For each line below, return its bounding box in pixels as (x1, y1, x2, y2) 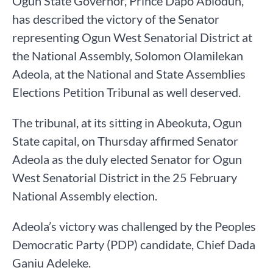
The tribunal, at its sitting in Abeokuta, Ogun (12, 115, 242, 130)
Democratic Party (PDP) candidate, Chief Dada (12, 236, 255, 252)
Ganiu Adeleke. (12, 255, 91, 270)
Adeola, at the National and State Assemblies (12, 66, 246, 81)
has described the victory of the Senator (12, 11, 219, 26)
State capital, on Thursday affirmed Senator (12, 133, 238, 148)
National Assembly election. (12, 188, 157, 203)
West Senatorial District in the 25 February (12, 169, 237, 185)
